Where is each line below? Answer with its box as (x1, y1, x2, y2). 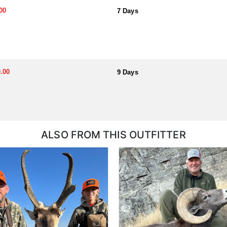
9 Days (117, 68, 138, 76)
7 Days (117, 7, 138, 15)
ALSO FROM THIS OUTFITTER (41, 129, 186, 141)
